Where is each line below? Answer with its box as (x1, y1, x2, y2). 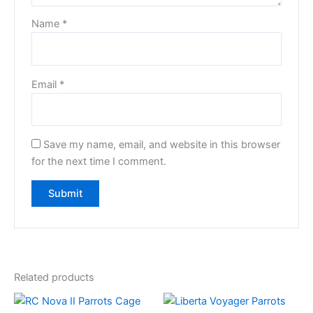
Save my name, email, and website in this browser (43, 138, 281, 151)
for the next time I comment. (31, 154, 167, 168)
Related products (14, 271, 94, 284)
